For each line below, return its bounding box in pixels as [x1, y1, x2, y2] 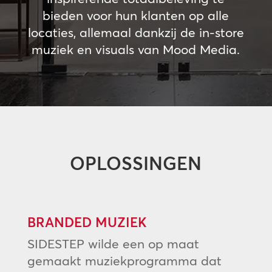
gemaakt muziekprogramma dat [27, 253, 222, 268]
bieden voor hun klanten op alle [42, 7, 229, 23]
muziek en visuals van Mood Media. [32, 41, 240, 57]
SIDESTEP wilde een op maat [27, 236, 199, 251]
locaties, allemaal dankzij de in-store [27, 24, 244, 40]
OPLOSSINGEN [70, 152, 202, 175]
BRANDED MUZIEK [27, 214, 147, 231]
